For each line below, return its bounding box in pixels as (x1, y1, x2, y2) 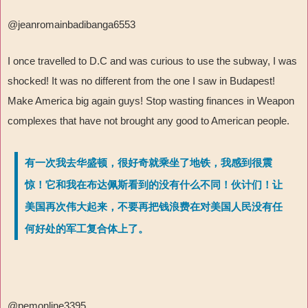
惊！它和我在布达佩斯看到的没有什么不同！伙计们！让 (25, 179, 283, 191)
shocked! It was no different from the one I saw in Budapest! (8, 75, 275, 87)
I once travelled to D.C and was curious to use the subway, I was (8, 55, 297, 67)
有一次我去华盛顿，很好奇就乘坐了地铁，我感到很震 (25, 157, 272, 169)
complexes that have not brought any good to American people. (8, 115, 289, 127)
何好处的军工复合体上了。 (25, 223, 148, 235)
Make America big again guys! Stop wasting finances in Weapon (8, 95, 294, 107)
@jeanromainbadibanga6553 (8, 19, 135, 31)
